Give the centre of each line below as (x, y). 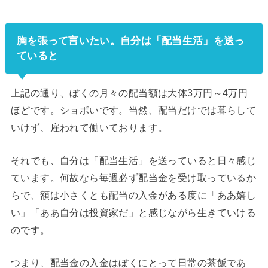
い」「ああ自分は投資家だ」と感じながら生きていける (133, 212)
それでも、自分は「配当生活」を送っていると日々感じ (133, 160)
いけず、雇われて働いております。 (89, 127)
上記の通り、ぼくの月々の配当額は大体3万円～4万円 (129, 92)
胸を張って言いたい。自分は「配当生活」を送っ (130, 40)
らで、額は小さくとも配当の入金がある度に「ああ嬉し (133, 195)
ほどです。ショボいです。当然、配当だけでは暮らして (133, 110)
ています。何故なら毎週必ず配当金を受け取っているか (133, 177)
